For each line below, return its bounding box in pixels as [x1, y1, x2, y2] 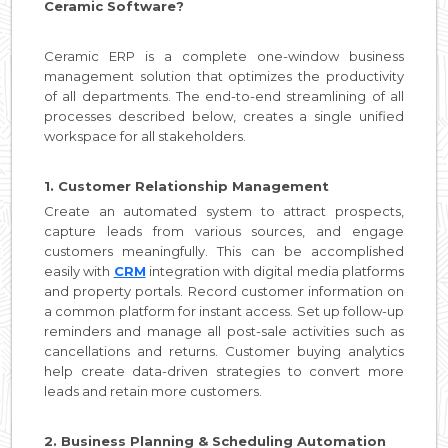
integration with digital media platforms [145, 262, 405, 279]
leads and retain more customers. [44, 382, 265, 399]
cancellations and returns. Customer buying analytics [44, 342, 404, 359]
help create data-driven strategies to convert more [44, 362, 404, 379]
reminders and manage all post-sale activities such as [44, 322, 404, 339]
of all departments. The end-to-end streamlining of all [44, 87, 404, 104]
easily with [44, 262, 114, 279]
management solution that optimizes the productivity [44, 67, 404, 84]
